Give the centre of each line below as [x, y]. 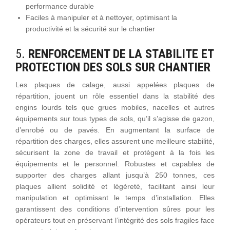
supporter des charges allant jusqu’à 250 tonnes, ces [115, 175]
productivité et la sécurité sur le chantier [90, 28]
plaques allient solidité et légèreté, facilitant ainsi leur [115, 186]
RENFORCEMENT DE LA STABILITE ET [121, 54]
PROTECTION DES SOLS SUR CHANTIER [113, 67]
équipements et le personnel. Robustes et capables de [115, 164]
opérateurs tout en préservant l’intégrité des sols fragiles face [115, 220]
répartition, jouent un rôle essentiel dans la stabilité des [115, 96]
